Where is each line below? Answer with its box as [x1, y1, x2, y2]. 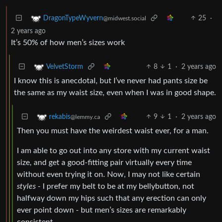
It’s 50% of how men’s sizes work [11, 38, 125, 47]
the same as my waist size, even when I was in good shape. [14, 88, 216, 97]
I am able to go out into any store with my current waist [17, 146, 210, 155]
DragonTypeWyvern [43, 14, 103, 22]
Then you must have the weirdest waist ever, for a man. [17, 126, 209, 135]
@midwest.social [103, 15, 146, 21]
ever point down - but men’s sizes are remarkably [17, 206, 186, 214]
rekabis [49, 113, 70, 120]
